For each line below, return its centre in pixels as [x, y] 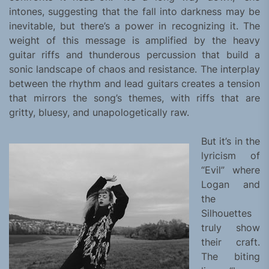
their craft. [231, 242]
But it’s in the [231, 141]
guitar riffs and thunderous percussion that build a [134, 55]
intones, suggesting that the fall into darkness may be [134, 12]
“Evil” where [231, 170]
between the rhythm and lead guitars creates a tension [134, 84]
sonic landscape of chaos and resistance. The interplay [134, 69]
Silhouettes [226, 213]
